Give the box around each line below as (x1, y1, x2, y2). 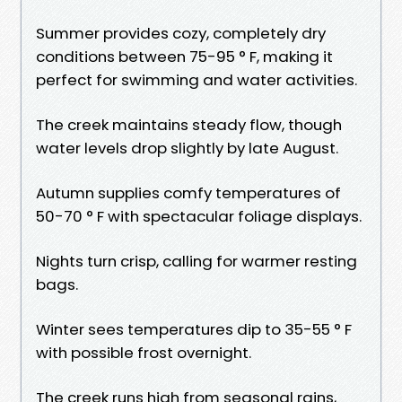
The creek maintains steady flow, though (36, 113, 342, 135)
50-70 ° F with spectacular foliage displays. (36, 205, 362, 227)
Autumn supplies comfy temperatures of (36, 181, 341, 204)
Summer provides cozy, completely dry (36, 22, 326, 44)
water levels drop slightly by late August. (36, 136, 338, 159)
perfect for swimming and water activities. (36, 68, 357, 91)
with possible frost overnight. (36, 341, 251, 363)
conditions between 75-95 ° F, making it (36, 45, 333, 67)
